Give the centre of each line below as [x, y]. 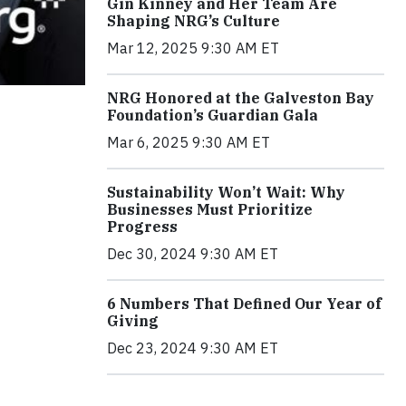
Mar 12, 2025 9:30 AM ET [193, 48]
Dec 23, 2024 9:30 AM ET [193, 348]
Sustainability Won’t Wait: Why [226, 193]
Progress [142, 227]
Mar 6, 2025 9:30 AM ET [188, 143]
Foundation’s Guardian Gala [213, 116]
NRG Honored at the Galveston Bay [241, 98]
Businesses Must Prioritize [210, 210]
